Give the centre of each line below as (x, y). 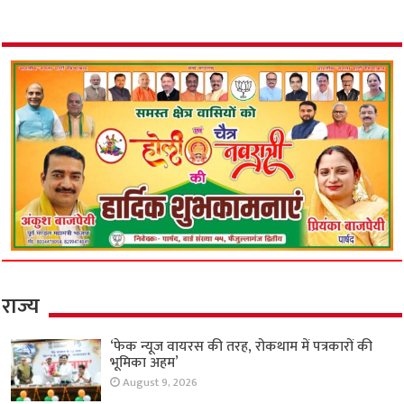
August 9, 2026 (161, 383)
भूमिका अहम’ (145, 363)
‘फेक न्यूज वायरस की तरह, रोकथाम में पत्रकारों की (242, 347)
